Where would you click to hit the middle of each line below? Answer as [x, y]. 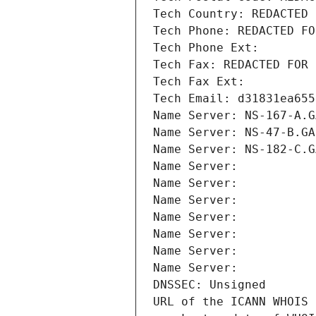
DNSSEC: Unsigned [209, 285]
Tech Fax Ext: [199, 82]
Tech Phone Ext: [206, 48]
